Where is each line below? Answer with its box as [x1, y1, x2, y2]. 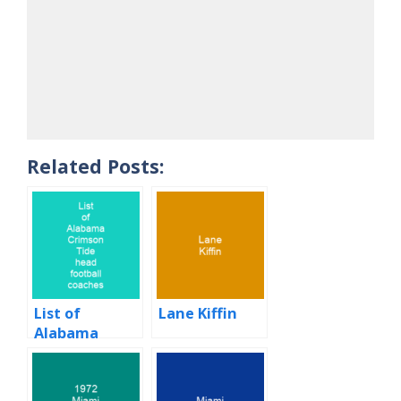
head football [34, 363, 134, 383]
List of [34, 303, 81, 324]
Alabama [34, 323, 98, 344]
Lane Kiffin [158, 303, 237, 324]
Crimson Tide [34, 343, 132, 363]
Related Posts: [27, 153, 164, 180]
